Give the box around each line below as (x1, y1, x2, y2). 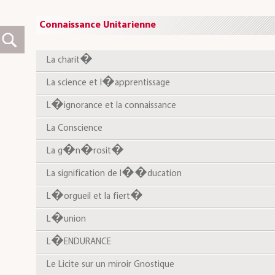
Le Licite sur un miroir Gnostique (46, 258, 174, 271)
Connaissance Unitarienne (39, 18, 156, 32)
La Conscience (46, 122, 103, 135)
